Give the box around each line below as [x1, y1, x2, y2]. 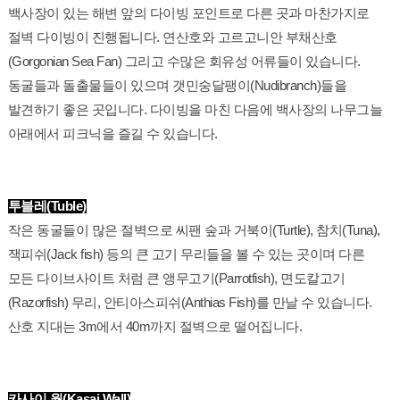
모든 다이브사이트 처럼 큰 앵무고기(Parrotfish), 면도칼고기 [7, 271, 346, 287]
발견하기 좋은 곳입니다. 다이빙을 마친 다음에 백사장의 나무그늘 [7, 103, 383, 118]
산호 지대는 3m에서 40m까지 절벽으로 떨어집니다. [7, 320, 303, 335]
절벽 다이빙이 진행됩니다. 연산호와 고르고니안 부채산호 [7, 30, 337, 46]
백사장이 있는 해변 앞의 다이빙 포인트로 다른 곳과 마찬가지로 [7, 6, 370, 21]
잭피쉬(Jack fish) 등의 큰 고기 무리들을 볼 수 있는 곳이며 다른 [7, 247, 365, 262]
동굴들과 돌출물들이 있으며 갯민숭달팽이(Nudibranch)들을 [7, 79, 347, 94]
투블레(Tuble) [7, 199, 87, 214]
